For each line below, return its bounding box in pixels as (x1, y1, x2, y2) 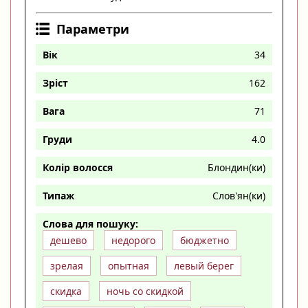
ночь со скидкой (107, 284, 184, 298)
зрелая (50, 258, 83, 272)
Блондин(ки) (208, 160, 265, 174)
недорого (111, 233, 155, 247)
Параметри (56, 20, 129, 37)
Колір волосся (43, 160, 113, 174)
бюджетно (180, 233, 229, 247)
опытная (108, 258, 149, 272)
